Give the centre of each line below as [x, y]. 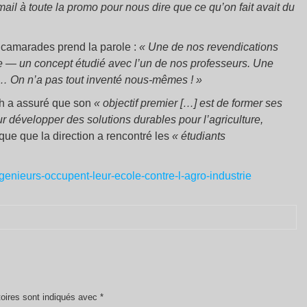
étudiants [203, 136]
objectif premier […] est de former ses [193, 103]
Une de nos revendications [213, 47]
